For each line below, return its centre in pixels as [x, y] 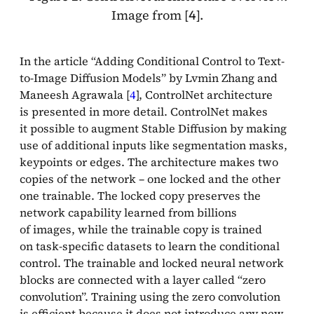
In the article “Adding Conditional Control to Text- [152, 61]
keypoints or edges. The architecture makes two [149, 162]
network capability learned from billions [128, 212]
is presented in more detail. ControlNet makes [144, 111]
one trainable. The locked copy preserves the [140, 195]
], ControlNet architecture [204, 94]
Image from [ [150, 15]
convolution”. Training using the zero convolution [150, 296]
